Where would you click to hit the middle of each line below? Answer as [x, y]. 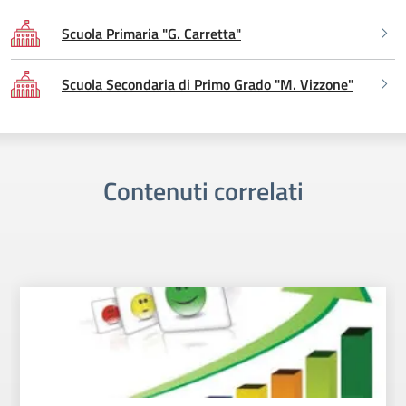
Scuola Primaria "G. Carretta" [151, 33]
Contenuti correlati [203, 190]
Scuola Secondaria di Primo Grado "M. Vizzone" [208, 84]
